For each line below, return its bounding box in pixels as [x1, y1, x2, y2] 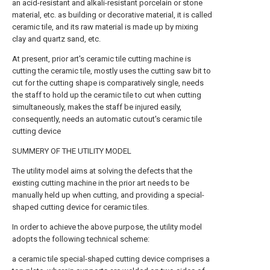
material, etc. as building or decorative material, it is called [12, 10, 212, 19]
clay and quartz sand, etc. [12, 34, 101, 43]
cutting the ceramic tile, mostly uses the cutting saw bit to [12, 66, 211, 75]
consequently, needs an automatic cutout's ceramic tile [12, 115, 202, 124]
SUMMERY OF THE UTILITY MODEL [12, 146, 131, 155]
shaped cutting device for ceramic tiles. [12, 202, 149, 212]
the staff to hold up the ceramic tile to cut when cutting [12, 90, 201, 99]
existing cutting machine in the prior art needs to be [12, 178, 189, 187]
